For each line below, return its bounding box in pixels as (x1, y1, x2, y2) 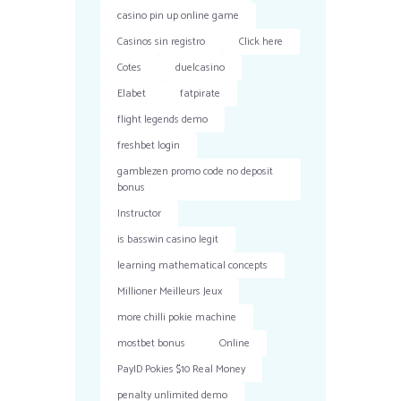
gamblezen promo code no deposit (117, 163, 274, 181)
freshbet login (117, 137, 181, 155)
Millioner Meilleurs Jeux (117, 283, 223, 301)
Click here (239, 33, 284, 51)
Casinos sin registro (117, 33, 206, 51)
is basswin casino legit (117, 231, 219, 249)
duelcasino (175, 59, 226, 77)
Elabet (117, 85, 147, 103)
